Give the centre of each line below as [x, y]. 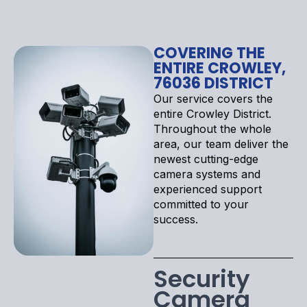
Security [202, 279]
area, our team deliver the [221, 144]
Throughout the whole [212, 128]
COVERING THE [209, 53]
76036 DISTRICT [213, 83]
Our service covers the [213, 98]
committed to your [201, 204]
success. [176, 219]
